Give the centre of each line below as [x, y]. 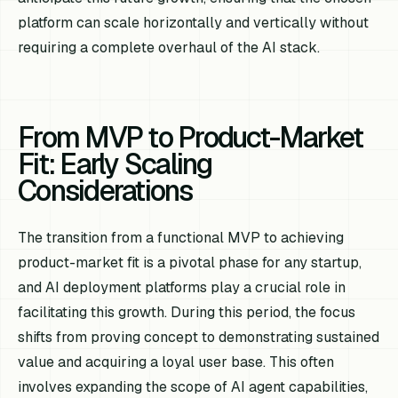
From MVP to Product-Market [191, 138]
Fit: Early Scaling [115, 164]
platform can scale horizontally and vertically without [194, 23]
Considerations [105, 191]
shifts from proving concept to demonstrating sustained [199, 338]
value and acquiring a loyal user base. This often [176, 362]
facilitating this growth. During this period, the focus [187, 313]
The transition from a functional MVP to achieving [181, 238]
